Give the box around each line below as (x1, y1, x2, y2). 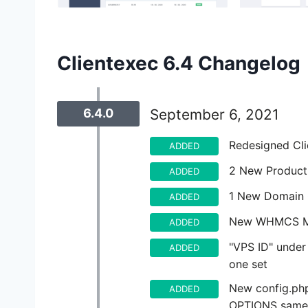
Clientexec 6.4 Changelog (57, 52, 300, 76)
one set (229, 257, 267, 272)
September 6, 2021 (150, 106, 279, 124)
